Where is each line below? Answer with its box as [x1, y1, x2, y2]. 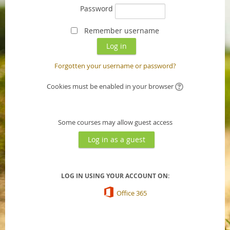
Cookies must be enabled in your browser [47, 81, 174, 91]
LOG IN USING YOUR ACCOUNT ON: [61, 171, 169, 180]
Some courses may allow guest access [57, 117, 172, 127]
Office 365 [117, 188, 147, 198]
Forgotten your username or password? [54, 61, 176, 70]
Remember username [84, 25, 159, 35]
